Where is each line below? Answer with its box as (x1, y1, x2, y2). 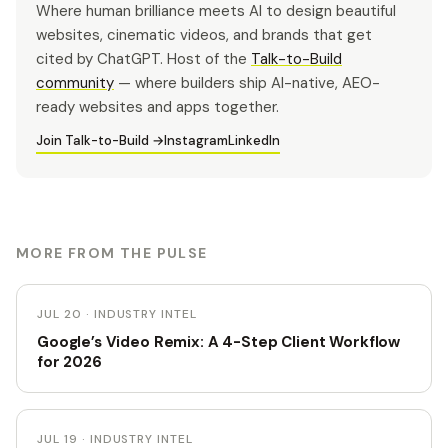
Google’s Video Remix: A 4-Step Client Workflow (37, 332, 401, 352)
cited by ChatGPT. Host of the (36, 49, 251, 69)
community (36, 73, 114, 93)
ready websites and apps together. (36, 97, 279, 117)
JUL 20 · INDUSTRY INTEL (37, 306, 198, 322)
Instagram (164, 132, 228, 149)
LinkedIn (228, 132, 280, 149)
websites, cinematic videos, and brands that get (36, 25, 372, 45)
